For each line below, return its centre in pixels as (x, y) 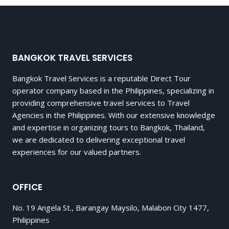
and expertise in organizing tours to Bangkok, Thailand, (109, 128)
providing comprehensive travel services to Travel (101, 103)
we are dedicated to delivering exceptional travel (99, 140)
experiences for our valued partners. (77, 152)
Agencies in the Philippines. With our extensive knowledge (114, 115)
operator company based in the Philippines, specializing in (113, 91)
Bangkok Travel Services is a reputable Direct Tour (101, 78)
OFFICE (27, 187)
